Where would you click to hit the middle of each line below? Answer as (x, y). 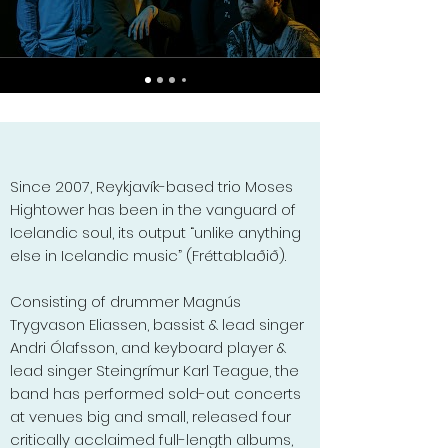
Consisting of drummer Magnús (125, 301)
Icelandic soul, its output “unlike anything (155, 232)
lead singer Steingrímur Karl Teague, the (154, 370)
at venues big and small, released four (150, 416)
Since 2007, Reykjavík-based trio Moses (151, 186)
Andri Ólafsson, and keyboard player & (148, 347)
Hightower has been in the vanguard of (153, 209)
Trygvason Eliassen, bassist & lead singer (157, 324)
